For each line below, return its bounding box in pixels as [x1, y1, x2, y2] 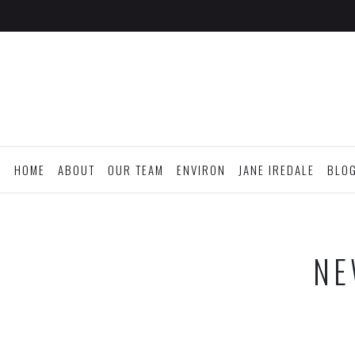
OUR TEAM [108, 161, 164, 178]
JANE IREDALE [239, 161, 315, 178]
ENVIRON [177, 161, 226, 178]
